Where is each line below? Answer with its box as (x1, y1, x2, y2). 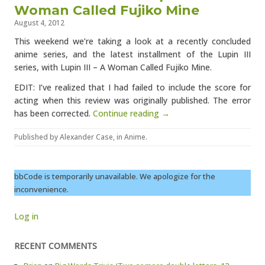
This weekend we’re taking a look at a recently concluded (14, 35, 251, 47)
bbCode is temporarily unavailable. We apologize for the (14, 171, 215, 182)
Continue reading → (93, 108, 170, 119)
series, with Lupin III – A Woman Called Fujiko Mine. (14, 62, 212, 73)
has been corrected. (14, 108, 93, 119)
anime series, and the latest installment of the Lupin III (14, 49, 251, 60)
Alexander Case (60, 132, 113, 142)
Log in (14, 211, 38, 222)
